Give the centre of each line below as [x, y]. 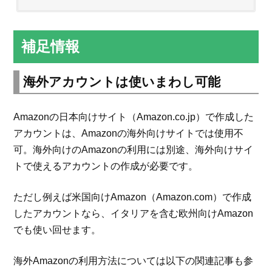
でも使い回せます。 [57, 230]
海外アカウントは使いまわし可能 [122, 82]
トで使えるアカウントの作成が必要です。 [106, 166]
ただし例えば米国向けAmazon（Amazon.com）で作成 [133, 197]
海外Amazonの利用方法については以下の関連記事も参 [134, 261]
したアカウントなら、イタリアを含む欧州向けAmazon [134, 214]
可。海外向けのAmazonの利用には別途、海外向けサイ [134, 150]
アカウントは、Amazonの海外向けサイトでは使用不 [129, 134]
